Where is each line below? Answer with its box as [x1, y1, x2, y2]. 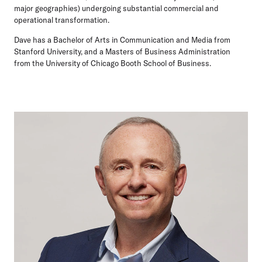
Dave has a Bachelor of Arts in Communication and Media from [14, 35, 230, 44]
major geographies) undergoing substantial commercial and [14, 4, 219, 13]
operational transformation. [14, 15, 109, 25]
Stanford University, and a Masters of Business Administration [14, 47, 230, 56]
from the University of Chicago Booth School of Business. [14, 58, 211, 68]
